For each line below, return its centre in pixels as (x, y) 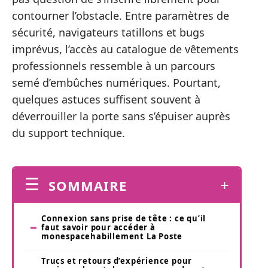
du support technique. (68, 133)
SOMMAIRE (88, 186)
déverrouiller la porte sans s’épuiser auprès (121, 116)
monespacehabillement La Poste (112, 237)
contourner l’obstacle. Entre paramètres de (121, 15)
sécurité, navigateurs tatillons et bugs (108, 32)
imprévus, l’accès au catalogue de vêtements (125, 49)
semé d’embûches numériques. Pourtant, (116, 82)
